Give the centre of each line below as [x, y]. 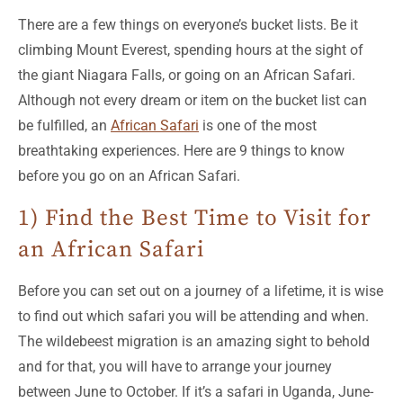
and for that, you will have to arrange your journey [175, 366]
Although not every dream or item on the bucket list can [193, 100]
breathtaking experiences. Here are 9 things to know [181, 150]
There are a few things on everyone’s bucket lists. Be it [188, 24]
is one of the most [258, 125]
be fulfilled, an [64, 125]
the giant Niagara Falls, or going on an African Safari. [187, 75]
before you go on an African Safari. [129, 175]
